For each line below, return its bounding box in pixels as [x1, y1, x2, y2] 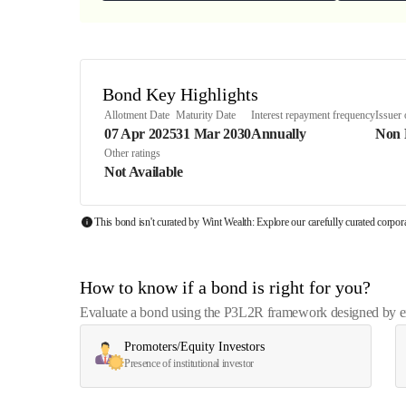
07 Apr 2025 [104, 126, 177, 141]
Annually [250, 126, 306, 141]
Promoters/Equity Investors [124, 340, 265, 353]
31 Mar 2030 [176, 126, 251, 141]
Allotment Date [104, 109, 169, 121]
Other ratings [104, 147, 160, 159]
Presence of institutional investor [124, 357, 255, 370]
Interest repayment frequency [250, 109, 375, 121]
